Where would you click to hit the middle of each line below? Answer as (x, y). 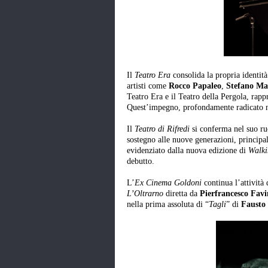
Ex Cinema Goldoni (168, 183)
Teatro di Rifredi (163, 129)
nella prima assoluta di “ (168, 205)
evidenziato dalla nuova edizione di (188, 151)
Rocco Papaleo (195, 86)
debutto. (141, 162)
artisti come (148, 86)
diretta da (182, 194)
